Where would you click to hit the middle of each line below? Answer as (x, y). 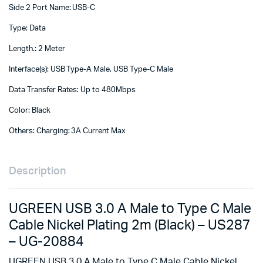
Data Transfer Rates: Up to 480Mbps (72, 90)
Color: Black (30, 111)
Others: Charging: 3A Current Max (68, 131)
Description (37, 171)
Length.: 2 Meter (37, 49)
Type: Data (27, 28)
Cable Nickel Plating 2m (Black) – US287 (130, 225)
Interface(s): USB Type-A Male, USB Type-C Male (91, 70)
